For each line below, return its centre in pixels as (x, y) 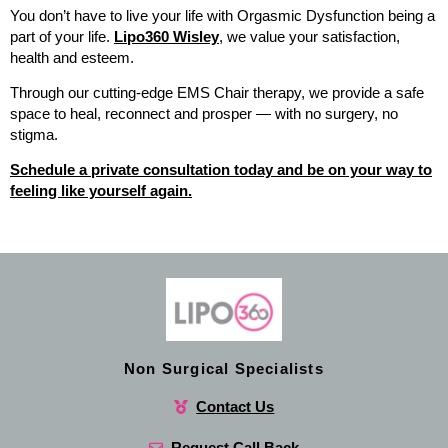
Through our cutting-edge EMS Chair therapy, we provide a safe (217, 93)
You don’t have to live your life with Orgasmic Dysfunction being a (222, 15)
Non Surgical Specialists (224, 369)
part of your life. (62, 36)
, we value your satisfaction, (309, 36)
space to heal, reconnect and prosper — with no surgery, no (204, 114)
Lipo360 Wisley (166, 36)
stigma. (34, 135)
